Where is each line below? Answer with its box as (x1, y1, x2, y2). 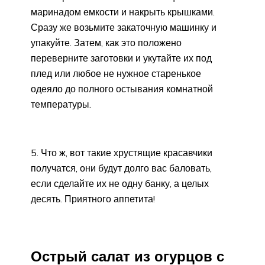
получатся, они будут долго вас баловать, (31, 162, 212, 174)
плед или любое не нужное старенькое (31, 67, 201, 80)
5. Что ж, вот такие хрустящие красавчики (31, 147, 212, 159)
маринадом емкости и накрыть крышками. (31, 6, 215, 18)
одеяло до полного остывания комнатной (31, 83, 213, 95)
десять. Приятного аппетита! (31, 193, 155, 205)
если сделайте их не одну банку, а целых (31, 177, 209, 190)
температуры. (31, 98, 91, 111)
